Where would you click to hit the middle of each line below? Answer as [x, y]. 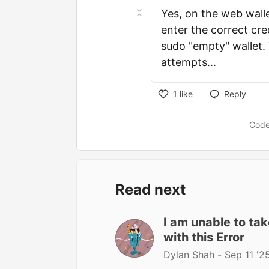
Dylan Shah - [194, 255]
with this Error [204, 237]
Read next [150, 189]
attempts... [189, 62]
